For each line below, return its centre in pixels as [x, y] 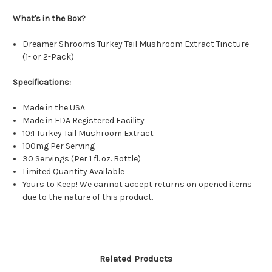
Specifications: [42, 83]
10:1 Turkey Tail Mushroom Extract [88, 134]
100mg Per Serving [59, 146]
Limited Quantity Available [74, 172]
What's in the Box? [49, 19]
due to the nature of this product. [88, 197]
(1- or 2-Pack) [49, 57]
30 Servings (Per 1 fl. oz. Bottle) [82, 159]
